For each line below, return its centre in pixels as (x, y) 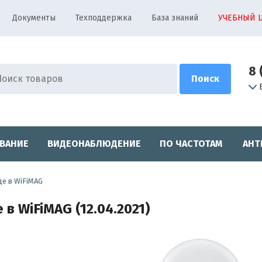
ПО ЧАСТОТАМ (191, 144)
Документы (34, 18)
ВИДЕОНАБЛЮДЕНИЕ (94, 144)
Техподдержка (104, 18)
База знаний (175, 18)
